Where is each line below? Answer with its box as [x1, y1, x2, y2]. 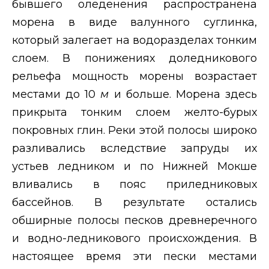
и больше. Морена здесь [113, 87, 258, 101]
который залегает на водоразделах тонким [12, 33, 257, 47]
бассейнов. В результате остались [12, 195, 257, 209]
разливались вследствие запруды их [12, 141, 257, 155]
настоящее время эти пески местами [12, 249, 257, 263]
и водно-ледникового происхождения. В [12, 231, 257, 245]
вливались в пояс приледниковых [12, 177, 257, 191]
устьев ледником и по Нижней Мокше [12, 159, 257, 173]
